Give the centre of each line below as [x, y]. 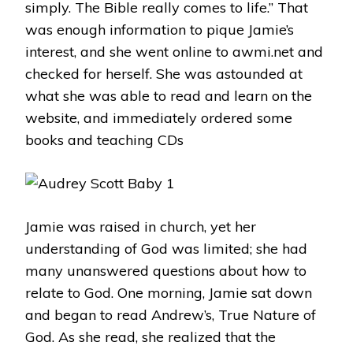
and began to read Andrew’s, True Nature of [171, 315]
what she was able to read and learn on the [169, 96]
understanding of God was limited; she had [166, 249]
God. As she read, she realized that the [150, 337]
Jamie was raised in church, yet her [141, 227]
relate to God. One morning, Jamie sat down [169, 293]
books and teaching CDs [104, 140]
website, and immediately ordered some [159, 118]
